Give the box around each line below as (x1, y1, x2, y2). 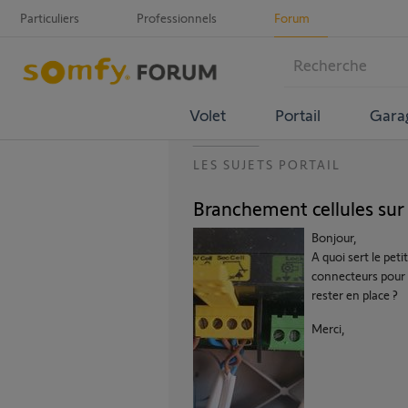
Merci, (311, 321, 345, 336)
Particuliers (20, 10, 79, 25)
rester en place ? (311, 287, 398, 302)
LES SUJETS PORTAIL (193, 157, 341, 172)
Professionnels (137, 10, 217, 25)
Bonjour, (311, 229, 357, 245)
